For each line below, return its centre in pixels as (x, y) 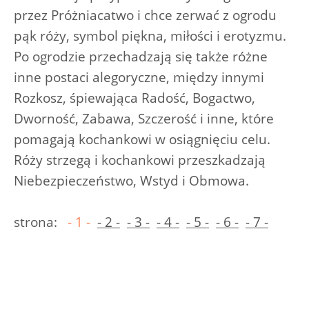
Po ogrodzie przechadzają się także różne (141, 56)
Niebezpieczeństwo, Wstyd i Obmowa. (131, 180)
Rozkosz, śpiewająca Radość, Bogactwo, (134, 98)
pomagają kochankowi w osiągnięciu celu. (142, 139)
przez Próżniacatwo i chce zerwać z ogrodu (145, 15)
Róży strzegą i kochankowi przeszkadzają (140, 160)
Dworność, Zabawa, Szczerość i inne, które (144, 118)
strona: (41, 222)
